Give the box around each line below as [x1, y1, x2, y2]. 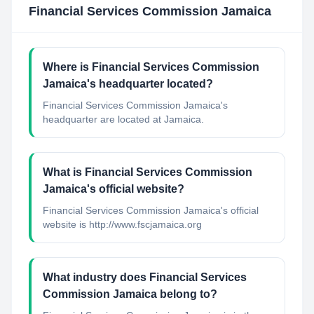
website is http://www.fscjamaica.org [43, 219, 202, 230]
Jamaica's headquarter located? [43, 78, 213, 90]
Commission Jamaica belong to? [43, 288, 217, 300]
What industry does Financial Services [43, 271, 247, 283]
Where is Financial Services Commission [43, 61, 259, 73]
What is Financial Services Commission [43, 166, 252, 178]
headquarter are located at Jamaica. [43, 114, 204, 125]
